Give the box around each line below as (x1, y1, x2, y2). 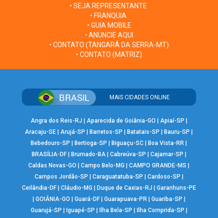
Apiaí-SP (160, 117, 184, 125)
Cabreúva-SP (109, 151, 146, 158)
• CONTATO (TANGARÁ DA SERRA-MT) (49, 41, 169, 49)
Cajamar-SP (150, 151, 183, 158)
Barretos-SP (90, 128, 123, 136)
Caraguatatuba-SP (92, 173, 143, 181)
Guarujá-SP (30, 207, 62, 214)
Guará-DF (74, 196, 100, 203)
